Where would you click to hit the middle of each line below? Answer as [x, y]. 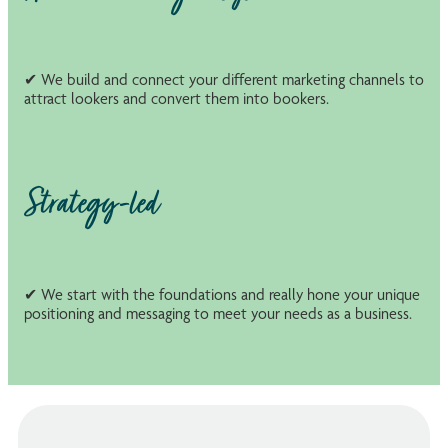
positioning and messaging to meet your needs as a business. [220, 313]
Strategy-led [91, 205]
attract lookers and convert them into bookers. [176, 99]
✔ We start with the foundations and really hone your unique [222, 294]
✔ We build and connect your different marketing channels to [224, 80]
